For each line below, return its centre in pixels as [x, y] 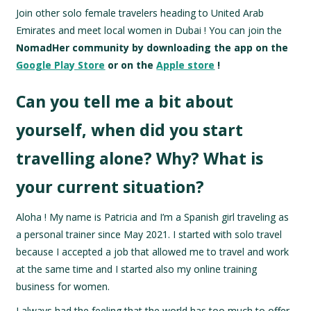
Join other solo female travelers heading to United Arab [140, 13]
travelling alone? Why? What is [140, 159]
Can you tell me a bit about [125, 102]
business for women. [63, 287]
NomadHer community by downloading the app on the [152, 48]
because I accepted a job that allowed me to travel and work [153, 252]
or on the [131, 65]
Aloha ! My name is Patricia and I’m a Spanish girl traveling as [153, 217]
